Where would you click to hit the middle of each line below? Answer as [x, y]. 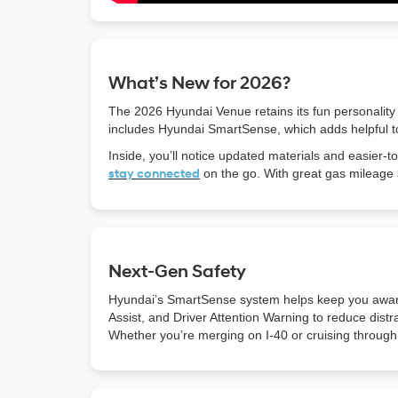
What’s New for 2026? [199, 84]
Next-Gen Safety [177, 272]
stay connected [154, 174]
